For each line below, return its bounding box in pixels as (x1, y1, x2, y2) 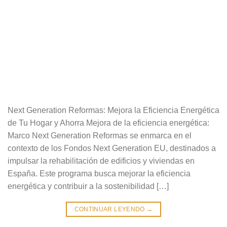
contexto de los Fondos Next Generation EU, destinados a (8, 143, 216, 153)
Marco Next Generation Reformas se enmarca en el (8, 131, 192, 140)
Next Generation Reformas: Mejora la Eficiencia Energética (8, 105, 219, 115)
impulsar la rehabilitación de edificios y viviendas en (8, 156, 195, 165)
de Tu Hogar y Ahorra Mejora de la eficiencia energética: (8, 118, 209, 127)
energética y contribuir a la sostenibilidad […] (8, 181, 169, 191)
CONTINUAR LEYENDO (74, 205, 147, 213)
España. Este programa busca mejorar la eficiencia (8, 169, 191, 178)
